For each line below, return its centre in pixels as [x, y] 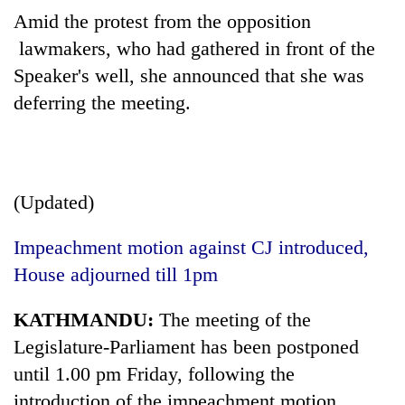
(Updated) [54, 202]
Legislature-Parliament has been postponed [186, 346]
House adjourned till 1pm [116, 274]
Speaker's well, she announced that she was [189, 75]
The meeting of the [232, 319]
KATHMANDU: [84, 319]
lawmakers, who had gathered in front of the [194, 48]
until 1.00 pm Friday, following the [154, 373]
